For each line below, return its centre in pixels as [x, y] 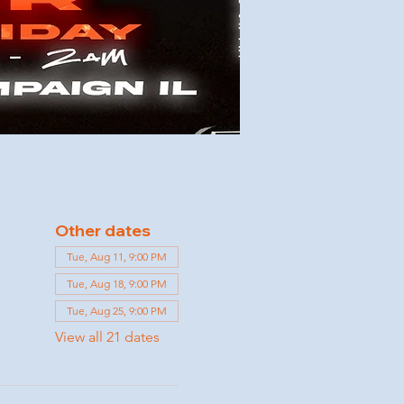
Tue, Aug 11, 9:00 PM [116, 257]
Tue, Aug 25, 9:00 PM [116, 311]
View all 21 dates [107, 337]
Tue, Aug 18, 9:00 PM [116, 284]
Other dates [102, 231]
